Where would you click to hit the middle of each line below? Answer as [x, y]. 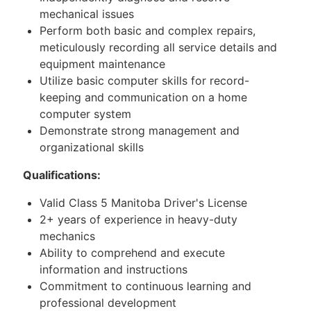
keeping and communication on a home [143, 98]
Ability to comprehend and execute [132, 253]
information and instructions [114, 270]
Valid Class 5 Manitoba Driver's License [143, 203]
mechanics [67, 236]
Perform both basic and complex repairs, [148, 31]
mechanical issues [87, 14]
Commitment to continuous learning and [145, 286]
